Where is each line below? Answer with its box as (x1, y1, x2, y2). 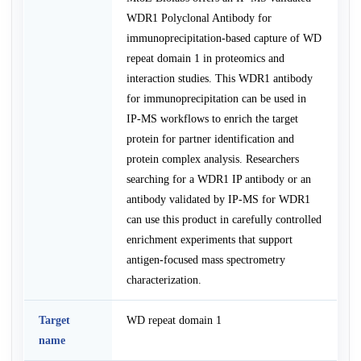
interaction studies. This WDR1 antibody (126, 72, 313, 85)
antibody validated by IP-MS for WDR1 (126, 193, 310, 206)
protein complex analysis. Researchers (126, 152, 299, 166)
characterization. (126, 273, 201, 287)
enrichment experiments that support (126, 233, 293, 247)
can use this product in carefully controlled (126, 213, 322, 226)
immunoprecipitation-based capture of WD (126, 31, 322, 45)
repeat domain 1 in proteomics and (126, 52, 284, 65)
